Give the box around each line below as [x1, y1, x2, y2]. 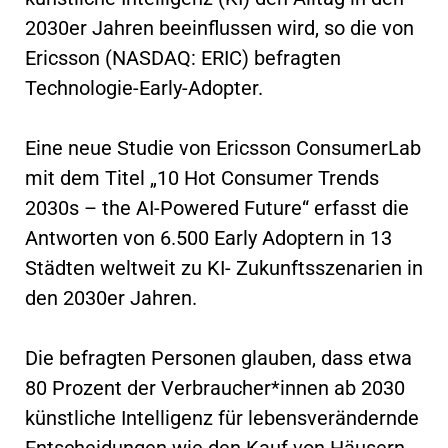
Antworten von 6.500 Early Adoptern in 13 [25, 225, 392, 250]
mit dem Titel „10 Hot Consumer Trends [25, 165, 379, 190]
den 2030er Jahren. [25, 285, 197, 310]
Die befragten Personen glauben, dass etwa [25, 345, 412, 370]
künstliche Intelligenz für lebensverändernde [25, 405, 419, 430]
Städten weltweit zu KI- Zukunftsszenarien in [25, 255, 423, 280]
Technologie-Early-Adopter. [25, 75, 263, 100]
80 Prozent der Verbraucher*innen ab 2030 [25, 375, 405, 400]
